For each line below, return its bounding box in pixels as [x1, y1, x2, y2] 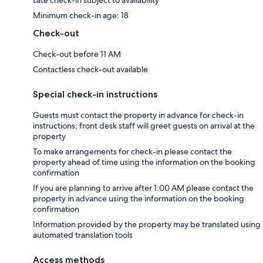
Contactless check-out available [33, 64, 148, 75]
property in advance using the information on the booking [33, 193, 244, 204]
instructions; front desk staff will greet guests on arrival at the [33, 120, 255, 131]
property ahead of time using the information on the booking [33, 157, 255, 168]
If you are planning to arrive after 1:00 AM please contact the [33, 183, 254, 194]
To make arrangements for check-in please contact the [33, 146, 232, 157]
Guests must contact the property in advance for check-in [33, 110, 244, 121]
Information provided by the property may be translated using [33, 219, 261, 230]
